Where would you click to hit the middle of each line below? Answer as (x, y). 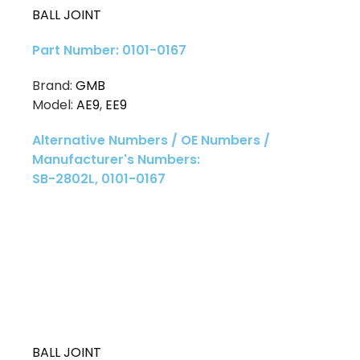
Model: (54, 105)
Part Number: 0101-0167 (109, 51)
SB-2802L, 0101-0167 (99, 179)
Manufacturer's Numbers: (116, 160)
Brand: (54, 86)
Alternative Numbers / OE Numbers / (151, 141)
